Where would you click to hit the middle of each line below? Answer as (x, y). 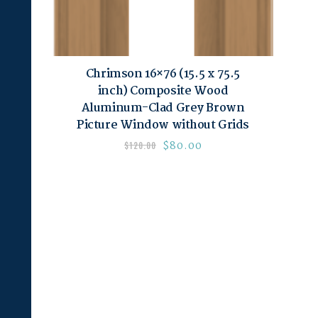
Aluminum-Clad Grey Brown (163, 109)
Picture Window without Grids (163, 126)
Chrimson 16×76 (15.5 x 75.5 (163, 75)
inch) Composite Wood (163, 92)
